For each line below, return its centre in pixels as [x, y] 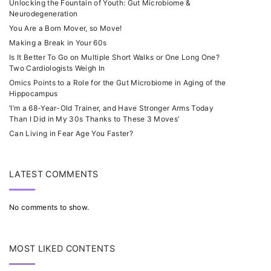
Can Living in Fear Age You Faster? [71, 134]
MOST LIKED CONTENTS [62, 249]
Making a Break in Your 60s [58, 43]
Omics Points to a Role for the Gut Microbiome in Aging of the [118, 83]
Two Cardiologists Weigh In [57, 68]
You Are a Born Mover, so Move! [66, 28]
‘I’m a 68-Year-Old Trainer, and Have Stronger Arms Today [111, 108]
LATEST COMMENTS [54, 174]
